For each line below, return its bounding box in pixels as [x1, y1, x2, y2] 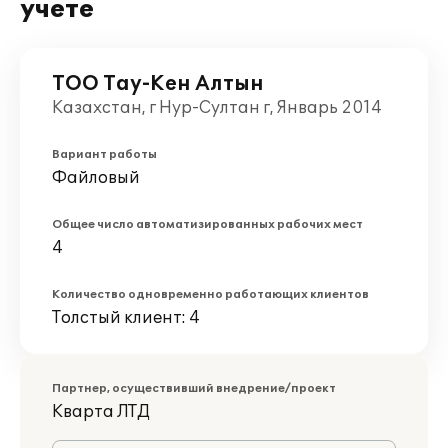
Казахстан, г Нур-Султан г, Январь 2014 [52, 98, 382, 118]
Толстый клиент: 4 [52, 308, 200, 328]
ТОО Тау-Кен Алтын [52, 72, 264, 96]
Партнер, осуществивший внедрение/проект [52, 382, 336, 395]
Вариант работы [52, 148, 157, 161]
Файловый [52, 168, 140, 188]
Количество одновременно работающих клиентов [52, 288, 369, 301]
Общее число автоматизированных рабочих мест [52, 218, 363, 231]
